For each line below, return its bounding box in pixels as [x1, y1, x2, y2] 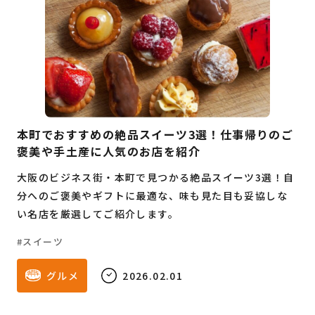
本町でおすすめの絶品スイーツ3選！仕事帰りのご [17, 126, 294, 143]
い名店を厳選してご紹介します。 [17, 207, 179, 221]
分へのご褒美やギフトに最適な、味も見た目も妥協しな [17, 188, 288, 203]
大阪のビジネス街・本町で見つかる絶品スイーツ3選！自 [17, 170, 295, 185]
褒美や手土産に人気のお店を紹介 [17, 143, 200, 160]
